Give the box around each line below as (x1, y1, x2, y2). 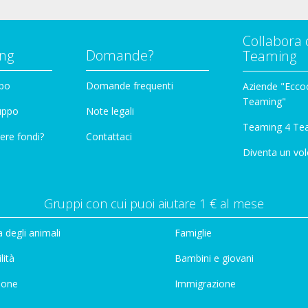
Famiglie (175, 225, 212, 239)
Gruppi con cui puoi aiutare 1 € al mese (44, 195, 264, 212)
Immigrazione (175, 276, 236, 290)
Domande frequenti (86, 78, 173, 92)
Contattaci (86, 129, 132, 143)
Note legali (86, 104, 134, 118)
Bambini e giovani (175, 251, 254, 265)
